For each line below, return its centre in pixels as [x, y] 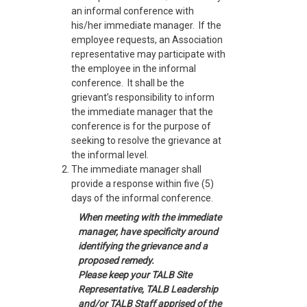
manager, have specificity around [148, 231]
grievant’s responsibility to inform [143, 97]
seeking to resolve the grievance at [146, 140]
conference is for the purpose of [141, 126]
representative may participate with [148, 54]
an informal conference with [133, 11]
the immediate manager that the [142, 111]
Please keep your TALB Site [135, 274]
